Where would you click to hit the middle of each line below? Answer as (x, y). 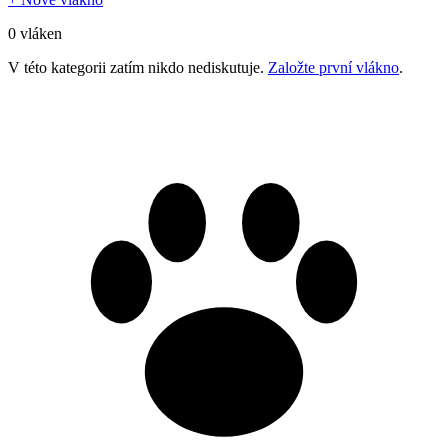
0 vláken (35, 33)
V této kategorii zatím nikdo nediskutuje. (136, 67)
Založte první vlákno (333, 67)
